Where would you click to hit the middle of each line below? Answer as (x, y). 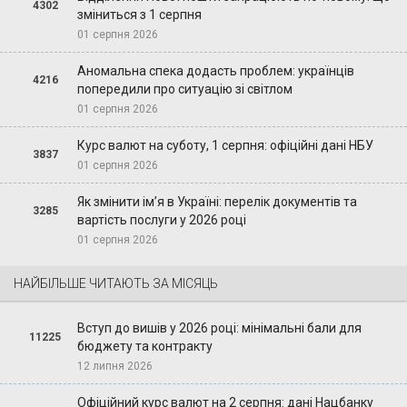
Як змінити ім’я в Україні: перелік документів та (217, 202)
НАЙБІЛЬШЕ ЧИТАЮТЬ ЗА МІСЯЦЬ (116, 284)
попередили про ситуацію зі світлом (184, 89)
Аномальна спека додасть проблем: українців (215, 71)
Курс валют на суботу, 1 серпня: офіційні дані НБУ (225, 146)
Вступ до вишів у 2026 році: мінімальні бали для (219, 328)
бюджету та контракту (144, 347)
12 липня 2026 (114, 367)
